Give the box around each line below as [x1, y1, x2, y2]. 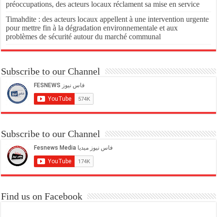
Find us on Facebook [1, 190, 83, 201]
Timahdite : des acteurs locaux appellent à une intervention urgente [6, 15, 209, 23]
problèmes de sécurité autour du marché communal [6, 32, 161, 41]
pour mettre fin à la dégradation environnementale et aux [6, 23, 178, 32]
